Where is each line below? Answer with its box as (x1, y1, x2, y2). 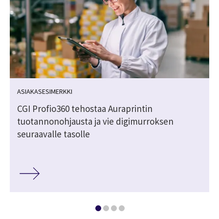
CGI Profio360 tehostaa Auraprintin (17, 102, 153, 114)
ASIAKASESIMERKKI (17, 87, 72, 96)
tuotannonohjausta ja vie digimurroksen (17, 115, 174, 127)
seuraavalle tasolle (17, 128, 90, 140)
